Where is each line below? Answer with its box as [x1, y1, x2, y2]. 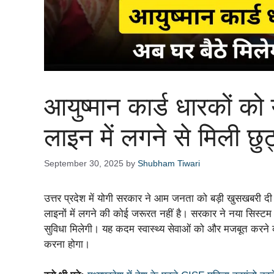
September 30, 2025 [44, 158, 124, 169]
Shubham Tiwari [138, 158, 200, 169]
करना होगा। [44, 239, 90, 251]
